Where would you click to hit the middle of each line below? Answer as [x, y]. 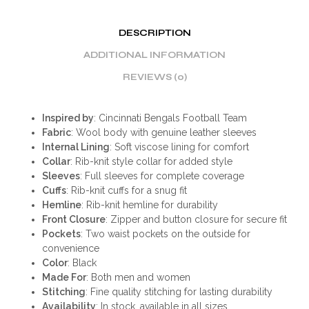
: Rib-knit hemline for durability [149, 205]
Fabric [56, 132]
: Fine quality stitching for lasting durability [179, 291]
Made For [64, 277]
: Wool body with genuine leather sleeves [163, 132]
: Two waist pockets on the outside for [165, 233]
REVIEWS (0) [154, 77]
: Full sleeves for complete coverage [162, 176]
